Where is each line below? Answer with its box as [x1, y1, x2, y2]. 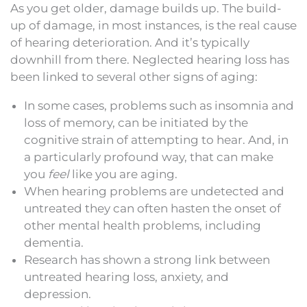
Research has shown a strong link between [24, 252, 270, 267]
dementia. [24, 235, 84, 249]
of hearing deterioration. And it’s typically [10, 35, 249, 49]
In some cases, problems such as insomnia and [24, 98, 294, 112]
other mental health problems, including [24, 218, 261, 232]
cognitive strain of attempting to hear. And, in [24, 132, 288, 147]
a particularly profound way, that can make [24, 149, 273, 164]
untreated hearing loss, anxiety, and [24, 269, 229, 284]
